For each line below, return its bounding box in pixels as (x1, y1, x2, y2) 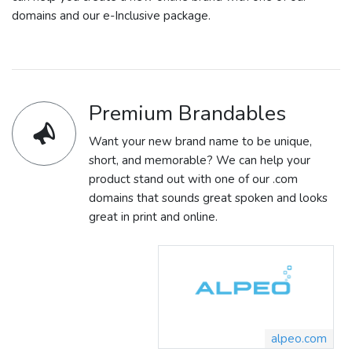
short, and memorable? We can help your (89, 152, 310, 168)
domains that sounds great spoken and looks (89, 189, 328, 206)
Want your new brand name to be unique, (89, 133, 312, 149)
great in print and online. (89, 208, 218, 225)
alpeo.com (271, 331, 327, 347)
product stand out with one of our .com (89, 170, 298, 187)
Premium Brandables (89, 98, 286, 127)
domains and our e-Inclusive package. (12, 7, 211, 24)
